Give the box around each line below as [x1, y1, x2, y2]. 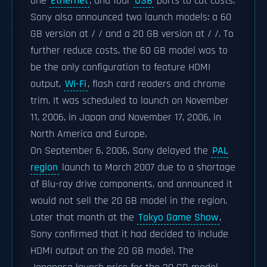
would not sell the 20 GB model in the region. [30, 194, 227, 207]
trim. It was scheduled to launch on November [30, 94, 229, 107]
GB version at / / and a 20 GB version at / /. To [30, 27, 234, 41]
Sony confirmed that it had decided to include [30, 228, 228, 241]
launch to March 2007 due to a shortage [59, 161, 235, 174]
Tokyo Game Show [138, 211, 218, 224]
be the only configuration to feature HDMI [30, 61, 210, 74]
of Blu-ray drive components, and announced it [30, 178, 232, 191]
